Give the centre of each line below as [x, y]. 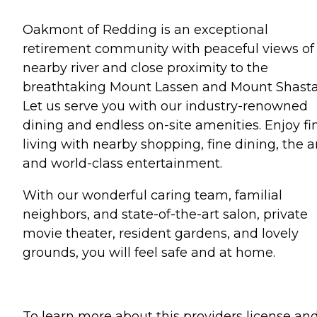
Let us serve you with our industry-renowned [165, 106]
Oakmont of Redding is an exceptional [145, 29]
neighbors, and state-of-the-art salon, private [165, 214]
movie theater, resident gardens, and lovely [161, 233]
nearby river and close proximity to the [145, 68]
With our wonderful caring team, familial [152, 195]
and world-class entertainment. [122, 163]
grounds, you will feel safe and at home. [149, 252]
